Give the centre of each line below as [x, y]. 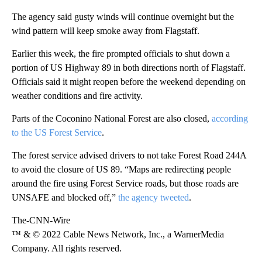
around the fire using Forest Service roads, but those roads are [125, 184]
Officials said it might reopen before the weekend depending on [129, 82]
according [230, 119]
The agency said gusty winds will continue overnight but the [123, 17]
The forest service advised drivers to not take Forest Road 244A [129, 156]
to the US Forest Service [57, 133]
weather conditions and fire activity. [77, 96]
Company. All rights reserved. [67, 249]
